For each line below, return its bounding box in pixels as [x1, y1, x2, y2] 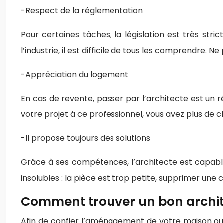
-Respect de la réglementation [21, 5, 143, 16]
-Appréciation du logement [21, 69, 128, 80]
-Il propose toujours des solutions [21, 132, 150, 144]
